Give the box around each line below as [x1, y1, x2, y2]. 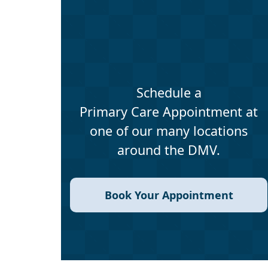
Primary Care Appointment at [80, 103, 258, 121]
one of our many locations [90, 122, 248, 140]
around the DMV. [117, 141, 220, 159]
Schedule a [136, 84, 202, 102]
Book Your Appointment [104, 187, 233, 202]
